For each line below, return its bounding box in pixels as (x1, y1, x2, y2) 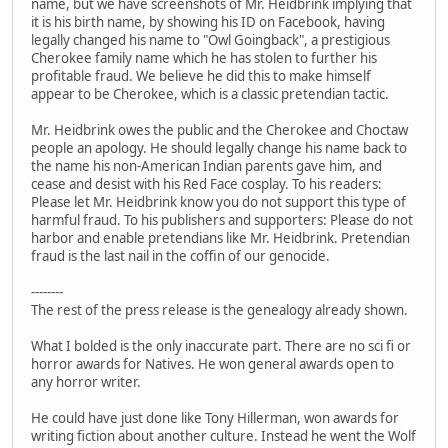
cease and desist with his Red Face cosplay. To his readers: (31, 175, 382, 194)
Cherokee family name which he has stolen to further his (31, 49, 377, 68)
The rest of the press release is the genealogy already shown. (31, 301, 408, 320)
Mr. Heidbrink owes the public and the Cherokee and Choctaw (31, 121, 408, 140)
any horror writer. (31, 373, 141, 392)
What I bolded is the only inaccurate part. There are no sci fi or (31, 337, 411, 356)
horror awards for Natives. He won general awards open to (31, 355, 394, 374)
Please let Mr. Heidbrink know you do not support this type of (31, 193, 406, 212)
